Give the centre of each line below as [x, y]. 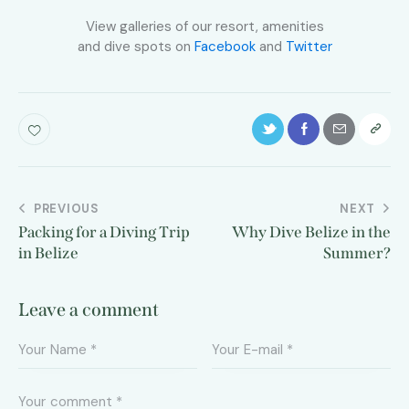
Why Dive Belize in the [311, 233]
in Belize [48, 254]
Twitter [309, 47]
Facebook [225, 47]
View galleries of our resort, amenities [204, 27]
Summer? [357, 254]
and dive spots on [136, 47]
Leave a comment [89, 309]
